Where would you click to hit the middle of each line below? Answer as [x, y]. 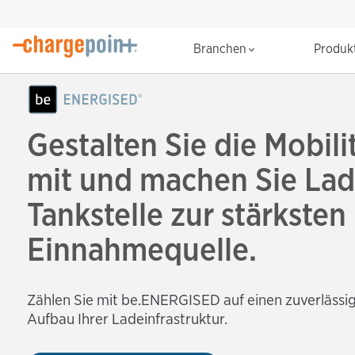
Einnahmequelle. [142, 249]
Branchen [221, 49]
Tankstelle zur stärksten [187, 214]
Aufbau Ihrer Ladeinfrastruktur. [127, 319]
